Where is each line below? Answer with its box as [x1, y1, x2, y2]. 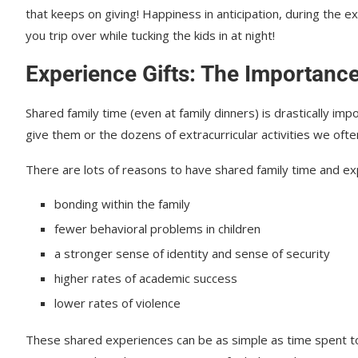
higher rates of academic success [54, 270, 237, 287]
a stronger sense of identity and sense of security [54, 245, 330, 262]
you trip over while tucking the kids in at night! [26, 27, 275, 44]
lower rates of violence [54, 295, 181, 312]
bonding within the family [54, 196, 190, 213]
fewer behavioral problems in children [54, 221, 261, 237]
